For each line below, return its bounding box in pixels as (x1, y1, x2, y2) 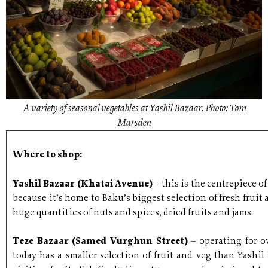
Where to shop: (13, 150, 82, 160)
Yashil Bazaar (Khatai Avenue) (13, 179, 155, 189)
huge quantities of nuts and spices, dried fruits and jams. (13, 208, 253, 218)
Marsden (117, 118, 151, 128)
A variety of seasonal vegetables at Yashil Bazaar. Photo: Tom (22, 103, 246, 114)
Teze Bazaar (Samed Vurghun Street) (13, 237, 191, 246)
